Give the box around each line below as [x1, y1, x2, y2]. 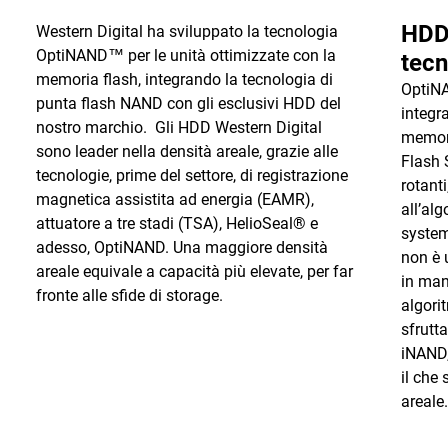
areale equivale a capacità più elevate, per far [35, 262, 353, 281]
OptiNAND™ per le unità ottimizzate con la [35, 46, 336, 65]
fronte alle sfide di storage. [35, 286, 227, 305]
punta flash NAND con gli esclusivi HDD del [35, 94, 341, 113]
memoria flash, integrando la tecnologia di [35, 70, 333, 89]
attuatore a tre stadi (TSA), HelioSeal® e [35, 214, 318, 233]
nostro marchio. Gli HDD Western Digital [35, 118, 322, 137]
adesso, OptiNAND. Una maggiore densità [35, 238, 328, 257]
